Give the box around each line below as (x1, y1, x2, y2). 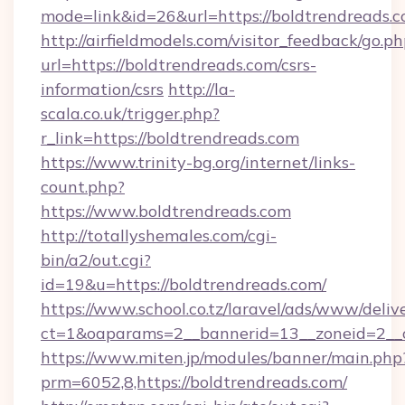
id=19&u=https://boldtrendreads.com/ (41, 274, 326, 295)
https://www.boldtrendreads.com (41, 201, 291, 221)
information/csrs (41, 79, 164, 99)
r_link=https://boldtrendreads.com (41, 127, 299, 148)
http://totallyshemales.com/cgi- (41, 225, 277, 246)
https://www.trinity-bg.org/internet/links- (41, 152, 355, 173)
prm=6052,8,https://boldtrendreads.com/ (41, 372, 347, 392)
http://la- (168, 79, 235, 99)
